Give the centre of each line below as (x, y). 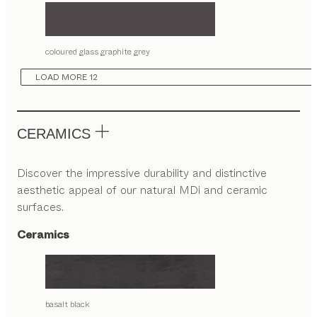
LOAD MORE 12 (67, 77)
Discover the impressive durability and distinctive (142, 173)
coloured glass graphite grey (98, 52)
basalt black (68, 304)
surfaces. (40, 207)
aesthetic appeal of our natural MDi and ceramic (142, 190)
